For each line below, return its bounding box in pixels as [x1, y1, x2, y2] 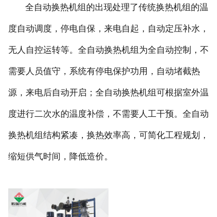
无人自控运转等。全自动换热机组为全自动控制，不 [8, 45, 209, 55]
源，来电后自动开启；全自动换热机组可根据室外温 [8, 87, 209, 97]
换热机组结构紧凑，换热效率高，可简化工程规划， [8, 130, 209, 140]
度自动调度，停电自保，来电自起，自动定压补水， [8, 23, 209, 33]
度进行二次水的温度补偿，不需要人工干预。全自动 [8, 108, 209, 119]
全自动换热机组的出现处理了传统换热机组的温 [8, 2, 208, 12]
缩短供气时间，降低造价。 [8, 151, 113, 161]
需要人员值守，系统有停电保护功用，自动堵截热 [8, 66, 200, 76]
